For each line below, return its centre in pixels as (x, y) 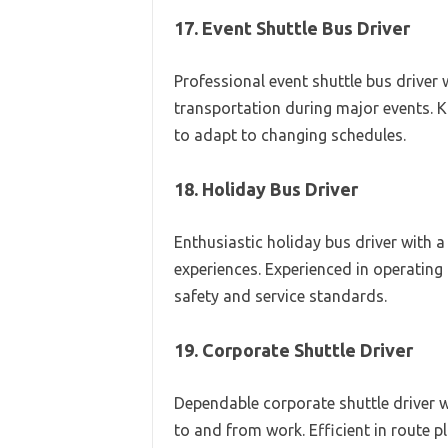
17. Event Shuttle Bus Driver (291, 28)
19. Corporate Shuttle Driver (293, 350)
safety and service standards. (280, 296)
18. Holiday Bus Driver (265, 189)
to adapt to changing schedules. (289, 135)
